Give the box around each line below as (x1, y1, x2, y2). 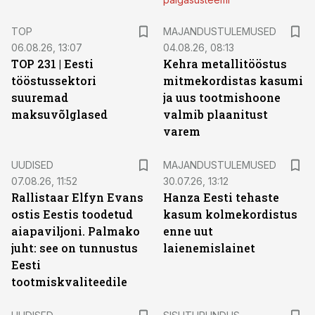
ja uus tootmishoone (163, 90, 281, 105)
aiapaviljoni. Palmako (11, 224, 140, 238)
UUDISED (11, 159, 53, 171)
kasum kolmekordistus (163, 207, 297, 221)
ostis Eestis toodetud (11, 207, 133, 221)
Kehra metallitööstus (163, 56, 287, 71)
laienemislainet (163, 240, 255, 255)
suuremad (11, 90, 68, 105)
